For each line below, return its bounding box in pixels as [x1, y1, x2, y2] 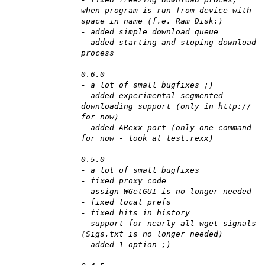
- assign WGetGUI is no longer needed [81, 187, 251, 196]
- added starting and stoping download [81, 38, 256, 47]
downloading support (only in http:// [81, 102, 251, 111]
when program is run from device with [81, 6, 251, 15]
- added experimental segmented [81, 91, 223, 101]
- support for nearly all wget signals [81, 219, 256, 228]
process [81, 49, 114, 58]
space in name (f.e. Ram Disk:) [81, 17, 223, 26]
